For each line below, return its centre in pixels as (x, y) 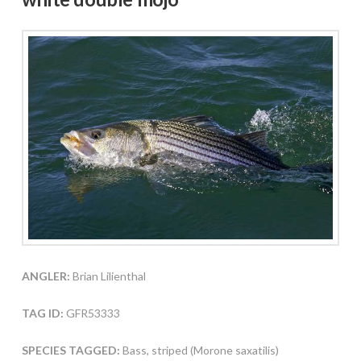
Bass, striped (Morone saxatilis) (200, 350)
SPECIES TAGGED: (72, 350)
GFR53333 (91, 313)
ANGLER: (46, 276)
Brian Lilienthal (108, 276)
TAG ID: (42, 313)
